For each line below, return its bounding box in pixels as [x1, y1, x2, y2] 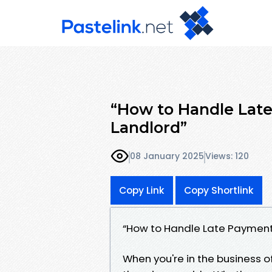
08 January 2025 [130, 150, 204, 163]
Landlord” [110, 118, 187, 137]
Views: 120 [205, 150, 249, 163]
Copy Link [119, 183, 165, 197]
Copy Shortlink [184, 183, 254, 197]
